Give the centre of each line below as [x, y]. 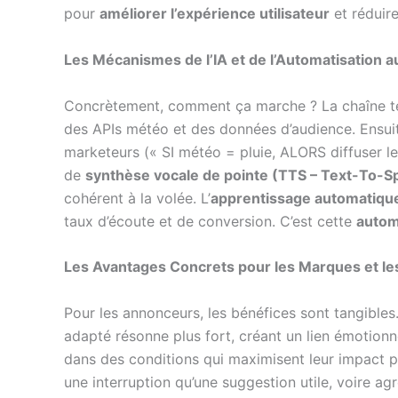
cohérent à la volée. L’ [137, 198]
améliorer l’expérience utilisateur [215, 14]
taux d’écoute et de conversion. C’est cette [210, 221]
